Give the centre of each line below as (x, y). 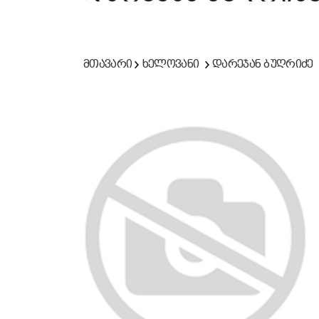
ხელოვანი (171, 64)
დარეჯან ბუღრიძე (263, 64)
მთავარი (108, 64)
